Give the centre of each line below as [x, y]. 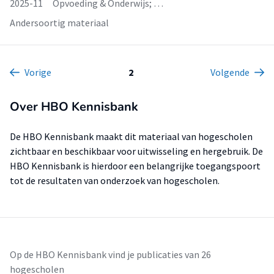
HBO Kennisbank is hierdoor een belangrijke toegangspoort [135, 166]
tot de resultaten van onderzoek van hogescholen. [115, 180]
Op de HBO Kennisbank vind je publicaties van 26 [110, 254]
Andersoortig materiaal [59, 23]
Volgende [230, 72]
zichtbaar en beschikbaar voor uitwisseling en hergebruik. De [136, 151]
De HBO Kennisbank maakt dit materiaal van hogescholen [131, 136]
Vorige [38, 72]
